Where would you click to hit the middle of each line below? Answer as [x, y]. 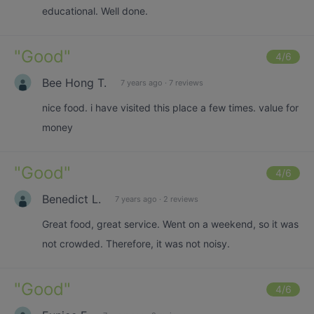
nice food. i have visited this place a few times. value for [170, 108]
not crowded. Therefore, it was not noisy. [136, 244]
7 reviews [186, 82]
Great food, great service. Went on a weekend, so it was [170, 224]
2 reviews [181, 199]
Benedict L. [71, 199]
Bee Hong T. [74, 82]
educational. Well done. [95, 11]
